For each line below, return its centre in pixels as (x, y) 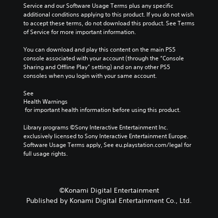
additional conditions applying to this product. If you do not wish (109, 15)
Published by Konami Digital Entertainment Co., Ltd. (109, 201)
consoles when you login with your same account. (90, 76)
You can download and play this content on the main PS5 (100, 50)
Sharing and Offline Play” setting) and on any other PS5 (97, 67)
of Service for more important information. (80, 32)
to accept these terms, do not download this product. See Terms (109, 23)
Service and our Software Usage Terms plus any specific (98, 6)
